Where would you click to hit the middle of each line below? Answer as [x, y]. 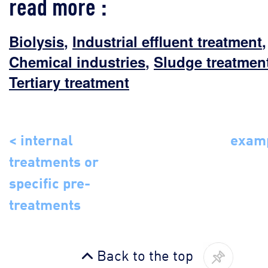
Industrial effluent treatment [167, 41]
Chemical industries [77, 61]
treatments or [54, 159]
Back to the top [145, 254]
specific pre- [50, 181]
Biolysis [36, 41]
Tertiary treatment [69, 82]
